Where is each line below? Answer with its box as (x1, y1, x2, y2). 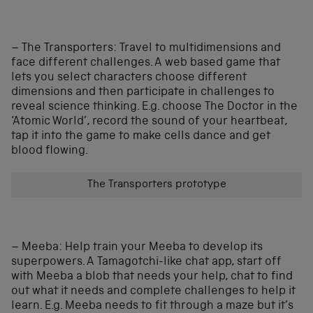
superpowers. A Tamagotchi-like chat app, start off (11, 256, 282, 268)
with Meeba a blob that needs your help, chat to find (11, 270, 293, 283)
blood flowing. (11, 145, 88, 157)
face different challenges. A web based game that (11, 57, 280, 69)
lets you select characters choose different (11, 71, 247, 84)
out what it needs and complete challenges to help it (11, 285, 296, 298)
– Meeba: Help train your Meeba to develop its (11, 241, 263, 254)
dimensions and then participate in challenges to (11, 86, 275, 99)
